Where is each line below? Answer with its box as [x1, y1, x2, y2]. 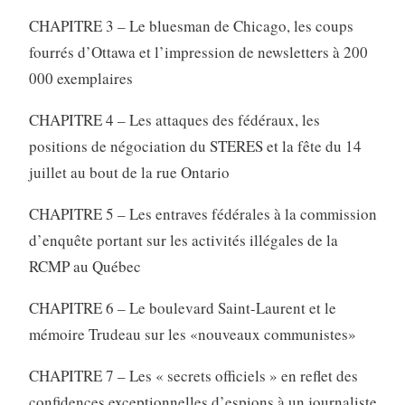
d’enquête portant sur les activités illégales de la [28, 230, 338, 251]
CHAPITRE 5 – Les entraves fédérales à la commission [28, 203, 377, 225]
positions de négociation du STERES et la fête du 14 [28, 136, 362, 157]
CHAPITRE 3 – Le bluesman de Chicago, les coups [28, 15, 353, 37]
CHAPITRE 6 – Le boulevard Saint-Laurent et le [28, 297, 336, 319]
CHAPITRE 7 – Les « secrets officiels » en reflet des [28, 365, 358, 387]
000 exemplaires [28, 68, 133, 89]
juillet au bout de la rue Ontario [28, 162, 230, 184]
